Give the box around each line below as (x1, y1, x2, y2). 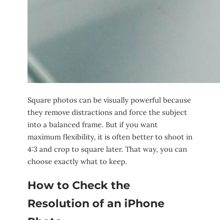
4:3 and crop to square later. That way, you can (27, 144, 187, 154)
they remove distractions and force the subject (27, 107, 187, 117)
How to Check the (27, 178, 130, 192)
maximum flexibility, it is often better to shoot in (27, 132, 192, 141)
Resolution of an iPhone (27, 196, 165, 210)
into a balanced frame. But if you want (27, 119, 158, 129)
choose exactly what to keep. (27, 156, 127, 166)
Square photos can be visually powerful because (27, 95, 191, 105)
